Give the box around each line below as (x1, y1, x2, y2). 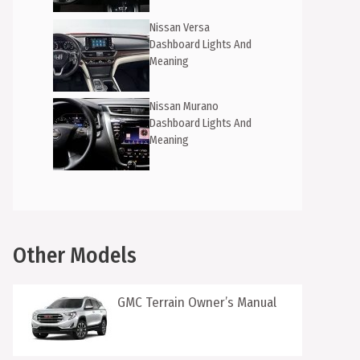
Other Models (13, 243, 137, 268)
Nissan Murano (149, 100, 219, 113)
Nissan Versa (149, 20, 210, 35)
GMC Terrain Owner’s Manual (117, 294, 276, 311)
